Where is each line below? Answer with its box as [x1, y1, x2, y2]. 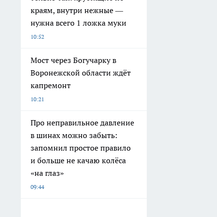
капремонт [31, 80, 71, 91]
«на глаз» [31, 168, 64, 178]
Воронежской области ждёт [31, 68, 131, 78]
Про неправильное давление [31, 118, 134, 128]
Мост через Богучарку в [31, 55, 116, 65]
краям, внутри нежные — [31, 5, 123, 15]
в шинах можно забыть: [31, 130, 117, 140]
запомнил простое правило [31, 143, 131, 153]
